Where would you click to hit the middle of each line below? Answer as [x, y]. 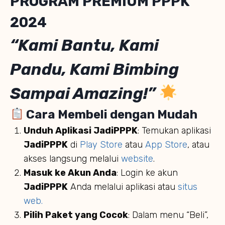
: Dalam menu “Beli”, [168, 215]
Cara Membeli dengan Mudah [111, 114]
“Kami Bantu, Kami [84, 45]
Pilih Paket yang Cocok [76, 215]
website [137, 158]
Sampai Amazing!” [85, 93]
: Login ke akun [147, 173]
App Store [166, 144]
